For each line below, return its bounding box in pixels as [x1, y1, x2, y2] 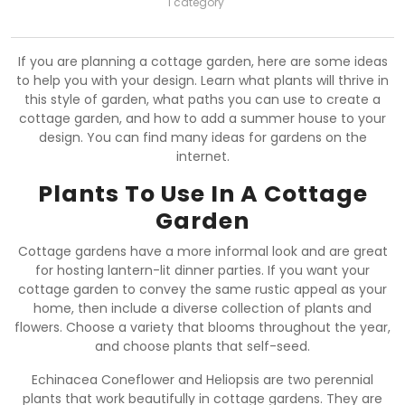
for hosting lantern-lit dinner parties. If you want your [35, 260, 370, 279]
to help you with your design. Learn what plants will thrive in [16, 71, 389, 89]
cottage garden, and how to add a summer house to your [19, 108, 386, 127]
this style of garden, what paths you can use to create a [24, 89, 381, 108]
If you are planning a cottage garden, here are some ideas [17, 52, 388, 71]
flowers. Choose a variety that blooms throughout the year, [14, 317, 391, 336]
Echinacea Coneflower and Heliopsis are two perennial [32, 370, 373, 389]
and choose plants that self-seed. [95, 336, 310, 355]
